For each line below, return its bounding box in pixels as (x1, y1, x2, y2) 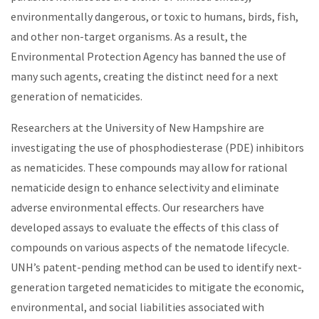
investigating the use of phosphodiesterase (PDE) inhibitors (11, 140, 304, 155)
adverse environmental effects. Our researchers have (11, 200, 264, 215)
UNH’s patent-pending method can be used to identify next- (11, 260, 302, 275)
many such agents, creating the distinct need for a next (11, 69, 278, 84)
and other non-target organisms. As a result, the (11, 29, 247, 44)
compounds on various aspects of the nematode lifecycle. (11, 240, 289, 255)
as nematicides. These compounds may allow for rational (11, 160, 288, 175)
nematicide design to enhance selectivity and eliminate (11, 180, 279, 195)
